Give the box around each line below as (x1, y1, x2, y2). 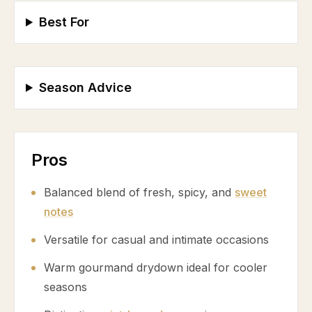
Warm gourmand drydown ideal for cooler (44, 260, 267, 274)
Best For (39, 15, 90, 29)
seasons (44, 280, 87, 294)
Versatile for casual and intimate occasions (44, 233, 269, 247)
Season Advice (39, 80, 132, 95)
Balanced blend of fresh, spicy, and (44, 185, 235, 199)
